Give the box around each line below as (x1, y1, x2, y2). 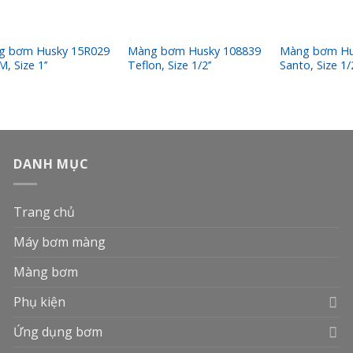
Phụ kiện (13, 292, 66, 310)
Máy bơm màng (13, 232, 106, 251)
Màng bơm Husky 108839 (127, 43, 261, 59)
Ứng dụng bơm (13, 322, 103, 340)
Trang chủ (13, 203, 76, 221)
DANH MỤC (13, 155, 89, 173)
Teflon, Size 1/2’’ (127, 58, 211, 73)
